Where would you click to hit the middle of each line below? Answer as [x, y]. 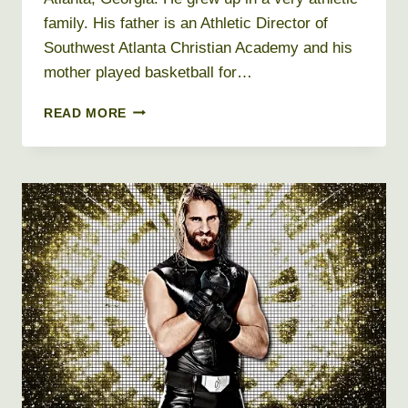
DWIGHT [154, 108]
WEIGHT [153, 242]
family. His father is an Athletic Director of [186, 23]
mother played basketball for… [148, 72]
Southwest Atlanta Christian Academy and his [198, 47]
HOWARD [157, 127]
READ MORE [86, 113]
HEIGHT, [153, 223]
